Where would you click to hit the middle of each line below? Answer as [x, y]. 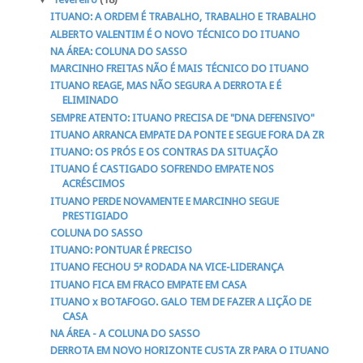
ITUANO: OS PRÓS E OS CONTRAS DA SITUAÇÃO [164, 152]
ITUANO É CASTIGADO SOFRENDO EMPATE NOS [162, 169]
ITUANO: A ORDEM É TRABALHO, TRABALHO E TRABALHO [184, 17]
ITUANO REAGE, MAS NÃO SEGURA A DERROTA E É [166, 86]
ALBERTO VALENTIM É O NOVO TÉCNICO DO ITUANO [175, 34]
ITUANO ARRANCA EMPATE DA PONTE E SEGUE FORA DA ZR [188, 135]
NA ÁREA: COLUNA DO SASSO [119, 51]
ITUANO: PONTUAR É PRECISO [122, 250]
